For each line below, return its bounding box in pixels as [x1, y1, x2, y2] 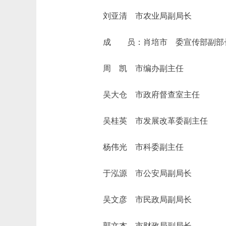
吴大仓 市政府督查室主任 [87, 90, 200, 99]
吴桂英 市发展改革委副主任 [87, 117, 208, 125]
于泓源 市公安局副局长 [87, 169, 192, 178]
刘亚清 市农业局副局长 [87, 12, 192, 20]
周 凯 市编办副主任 [87, 64, 184, 73]
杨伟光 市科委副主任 [87, 143, 184, 151]
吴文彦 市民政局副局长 [87, 195, 192, 204]
